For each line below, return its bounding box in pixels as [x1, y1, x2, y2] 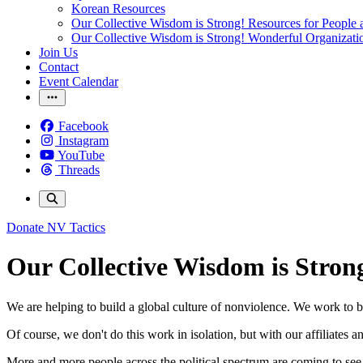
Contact [39, 60, 79, 74]
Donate [6, 220, 44, 234]
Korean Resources [71, 2, 165, 15]
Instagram [58, 134, 109, 147]
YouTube [58, 148, 105, 162]
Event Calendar [39, 75, 118, 88]
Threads [58, 163, 100, 177]
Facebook [58, 119, 109, 133]
